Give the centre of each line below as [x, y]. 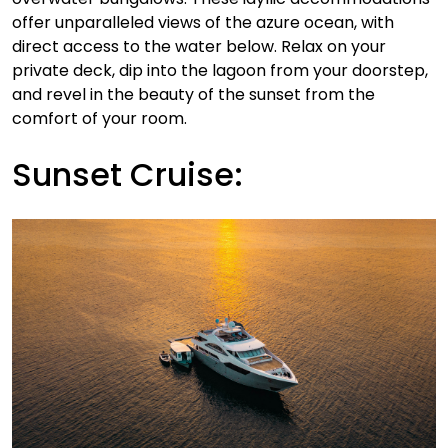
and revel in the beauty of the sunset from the [193, 94]
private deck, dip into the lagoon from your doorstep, [220, 70]
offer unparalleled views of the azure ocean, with [203, 22]
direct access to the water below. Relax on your [199, 46]
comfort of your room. [99, 118]
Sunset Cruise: [127, 174]
